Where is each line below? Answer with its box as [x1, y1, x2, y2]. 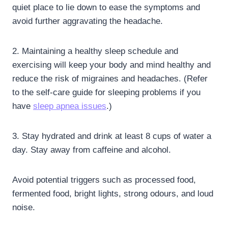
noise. [12, 202, 35, 212]
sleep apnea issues [33, 101, 106, 111]
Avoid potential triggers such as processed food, [12, 175, 196, 185]
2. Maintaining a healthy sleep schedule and [12, 46, 178, 56]
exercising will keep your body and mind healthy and [12, 60, 211, 70]
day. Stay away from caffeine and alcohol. [12, 145, 171, 155]
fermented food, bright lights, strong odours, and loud [12, 188, 213, 198]
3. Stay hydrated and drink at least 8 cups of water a [12, 131, 211, 141]
